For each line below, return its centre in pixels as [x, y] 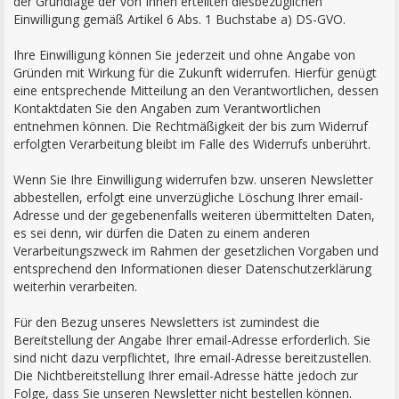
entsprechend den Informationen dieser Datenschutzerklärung [192, 269]
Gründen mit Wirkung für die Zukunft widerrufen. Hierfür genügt [195, 73]
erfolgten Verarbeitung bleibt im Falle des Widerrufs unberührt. [192, 144]
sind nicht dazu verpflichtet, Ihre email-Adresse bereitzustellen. [192, 358]
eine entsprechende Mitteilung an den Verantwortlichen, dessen [196, 90]
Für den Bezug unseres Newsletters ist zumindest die [167, 322]
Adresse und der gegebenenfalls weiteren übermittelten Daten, [194, 215]
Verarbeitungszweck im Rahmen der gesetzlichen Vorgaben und [196, 251]
